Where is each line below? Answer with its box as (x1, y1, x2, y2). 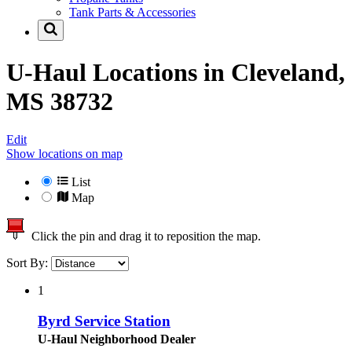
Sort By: (6, 256, 51, 270)
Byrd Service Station (38, 312, 170, 329)
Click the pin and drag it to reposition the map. (25, 229, 261, 244)
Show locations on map (6, 147, 123, 161)
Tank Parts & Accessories (69, 5, 196, 20)
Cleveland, (231, 57, 345, 86)
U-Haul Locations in (6, 57, 231, 86)
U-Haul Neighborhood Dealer (38, 332, 196, 346)
